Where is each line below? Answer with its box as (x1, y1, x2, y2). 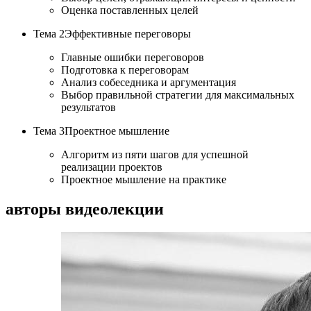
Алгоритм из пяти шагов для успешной (61, 148, 249, 160)
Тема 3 (33, 124, 65, 137)
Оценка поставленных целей (61, 3, 199, 16)
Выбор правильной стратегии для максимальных (61, 88, 294, 101)
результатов (61, 101, 116, 113)
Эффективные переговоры (65, 27, 191, 40)
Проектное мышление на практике (61, 173, 226, 185)
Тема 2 (33, 27, 65, 40)
